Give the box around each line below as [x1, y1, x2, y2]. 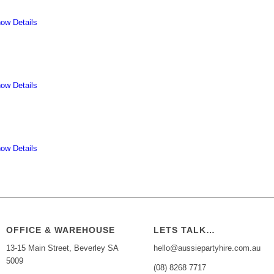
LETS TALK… [154, 225, 216, 235]
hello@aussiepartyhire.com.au [154, 243, 261, 253]
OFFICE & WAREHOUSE [6, 225, 116, 235]
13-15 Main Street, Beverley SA [6, 243, 119, 253]
